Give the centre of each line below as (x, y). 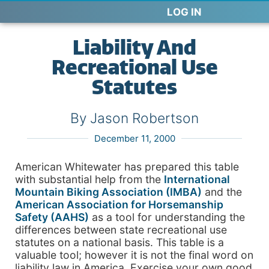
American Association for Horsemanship (119, 205)
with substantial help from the (89, 180)
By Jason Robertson (134, 118)
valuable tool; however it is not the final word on (134, 255)
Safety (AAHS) (52, 217)
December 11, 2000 (134, 138)
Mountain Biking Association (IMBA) (108, 192)
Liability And (134, 48)
